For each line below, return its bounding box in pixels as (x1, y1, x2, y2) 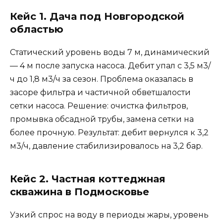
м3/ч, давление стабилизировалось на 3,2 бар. (10, 141, 203, 151)
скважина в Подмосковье (10, 186, 149, 198)
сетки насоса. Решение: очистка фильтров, (10, 101, 188, 111)
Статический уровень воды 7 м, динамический (10, 48, 210, 57)
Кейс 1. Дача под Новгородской (10, 10, 184, 23)
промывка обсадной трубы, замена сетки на (10, 114, 194, 124)
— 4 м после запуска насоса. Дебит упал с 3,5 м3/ (10, 61, 211, 71)
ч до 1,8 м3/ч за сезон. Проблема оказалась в (10, 74, 193, 84)
